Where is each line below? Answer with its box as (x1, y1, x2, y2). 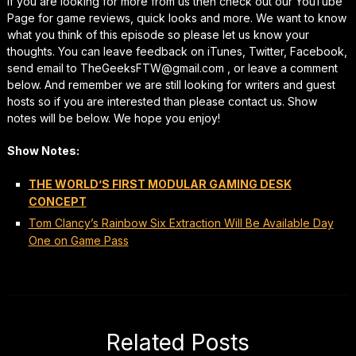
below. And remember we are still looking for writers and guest (6, 78, 335, 91)
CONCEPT (28, 195, 87, 208)
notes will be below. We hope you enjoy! (6, 111, 220, 125)
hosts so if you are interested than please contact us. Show (6, 95, 317, 108)
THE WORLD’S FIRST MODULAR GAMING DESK (28, 177, 292, 191)
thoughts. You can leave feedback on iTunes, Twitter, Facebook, (6, 44, 347, 58)
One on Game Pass (28, 234, 129, 247)
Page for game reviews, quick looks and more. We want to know (6, 11, 346, 25)
